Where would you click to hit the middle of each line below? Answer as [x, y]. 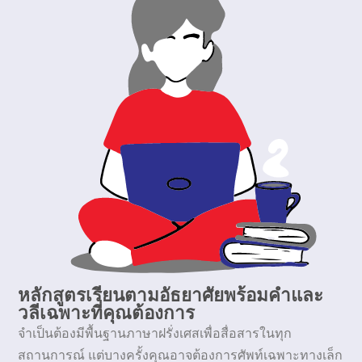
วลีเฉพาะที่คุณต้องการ [107, 314]
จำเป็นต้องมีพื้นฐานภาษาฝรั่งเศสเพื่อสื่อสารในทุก [155, 334]
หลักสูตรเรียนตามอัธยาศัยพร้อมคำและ [171, 297]
